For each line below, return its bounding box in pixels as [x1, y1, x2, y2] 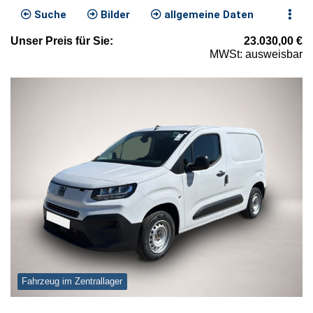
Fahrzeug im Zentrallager [22, 276, 123, 287]
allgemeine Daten [161, 8, 254, 22]
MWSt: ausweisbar [210, 48, 303, 61]
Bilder [98, 8, 130, 22]
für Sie [73, 35, 110, 48]
